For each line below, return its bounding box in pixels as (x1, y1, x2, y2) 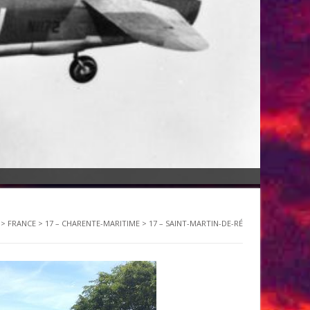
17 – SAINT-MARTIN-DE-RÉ (149, 218, 243, 228)
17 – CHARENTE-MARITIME (45, 218, 140, 228)
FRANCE (8, 218, 36, 228)
